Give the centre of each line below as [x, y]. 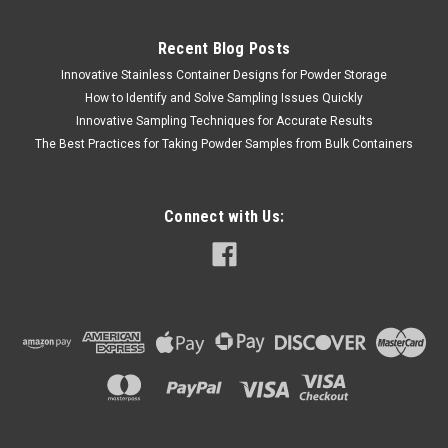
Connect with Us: [224, 216]
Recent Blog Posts [224, 48]
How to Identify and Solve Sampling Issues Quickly [224, 97]
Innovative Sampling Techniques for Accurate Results [224, 120]
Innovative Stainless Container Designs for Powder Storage [224, 74]
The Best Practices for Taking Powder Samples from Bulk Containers [224, 143]
